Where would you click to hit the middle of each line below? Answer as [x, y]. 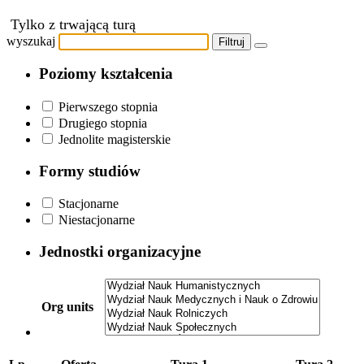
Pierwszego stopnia [108, 107]
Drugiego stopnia [103, 123]
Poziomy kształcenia [106, 74]
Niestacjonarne [97, 220]
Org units [67, 306]
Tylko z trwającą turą [73, 24]
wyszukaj [31, 41]
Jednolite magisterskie [115, 140]
